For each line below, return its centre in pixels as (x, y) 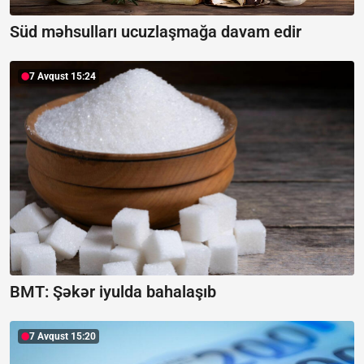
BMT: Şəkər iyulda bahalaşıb (113, 292)
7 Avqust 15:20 (63, 337)
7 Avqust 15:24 (63, 77)
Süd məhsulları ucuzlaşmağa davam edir (156, 32)
